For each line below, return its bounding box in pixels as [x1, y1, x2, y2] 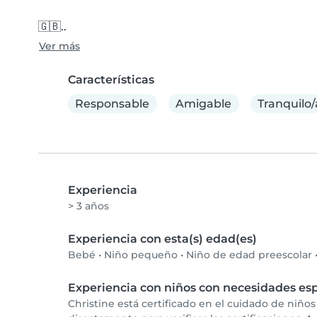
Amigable [175, 96, 232, 110]
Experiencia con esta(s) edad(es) [68, 232, 257, 246]
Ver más [39, 40, 80, 52]
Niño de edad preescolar [186, 248, 312, 262]
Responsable [75, 96, 150, 110]
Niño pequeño [104, 248, 178, 262]
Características [68, 73, 154, 86]
